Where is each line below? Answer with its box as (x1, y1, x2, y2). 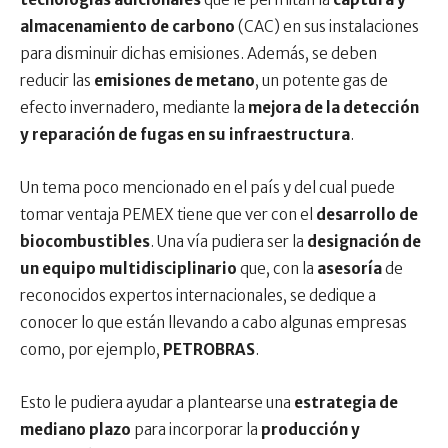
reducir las (20, 71, 94, 90)
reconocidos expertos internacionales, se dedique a (20, 286, 376, 305)
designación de (307, 232, 421, 251)
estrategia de (294, 393, 398, 412)
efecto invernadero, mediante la (20, 98, 248, 117)
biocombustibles (20, 232, 150, 251)
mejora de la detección (248, 98, 419, 117)
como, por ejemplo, (20, 340, 163, 359)
